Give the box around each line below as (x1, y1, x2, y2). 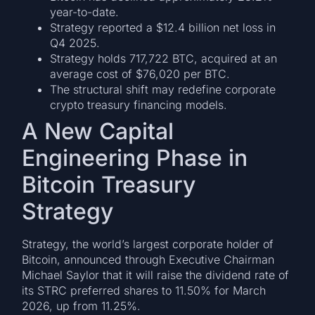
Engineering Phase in (22, 144, 248, 172)
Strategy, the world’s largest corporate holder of (22, 237, 274, 252)
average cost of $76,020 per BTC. (50, 67, 231, 82)
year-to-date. (50, 5, 120, 20)
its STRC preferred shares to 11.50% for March (22, 283, 266, 298)
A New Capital (22, 117, 174, 146)
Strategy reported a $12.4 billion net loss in (50, 20, 276, 35)
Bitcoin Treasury (22, 171, 196, 199)
